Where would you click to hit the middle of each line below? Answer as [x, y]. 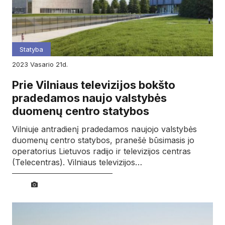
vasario [45, 65]
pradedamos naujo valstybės [89, 98]
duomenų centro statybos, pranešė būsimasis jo [103, 140]
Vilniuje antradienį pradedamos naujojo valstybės [104, 129]
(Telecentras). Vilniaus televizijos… [77, 162]
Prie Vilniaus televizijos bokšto [94, 85]
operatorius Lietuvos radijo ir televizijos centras [101, 151]
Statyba [31, 49]
